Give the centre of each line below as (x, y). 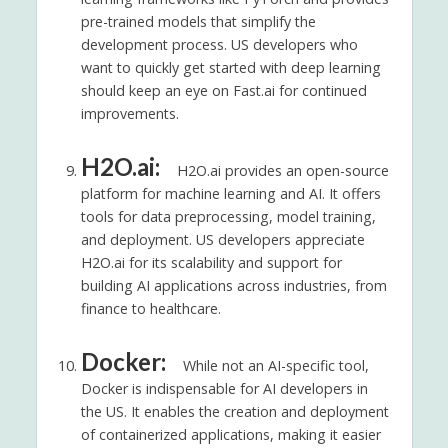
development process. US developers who (219, 44)
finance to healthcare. (150, 308)
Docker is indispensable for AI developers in (224, 388)
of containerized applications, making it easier (230, 434)
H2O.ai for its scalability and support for (211, 262)
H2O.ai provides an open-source (280, 170)
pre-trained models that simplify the (198, 21)
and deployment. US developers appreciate (222, 239)
